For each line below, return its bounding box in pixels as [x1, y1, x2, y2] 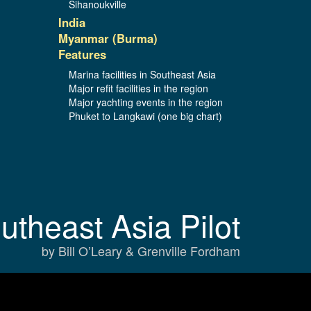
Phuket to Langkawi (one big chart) [68, 108, 222, 123]
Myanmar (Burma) [58, 29, 158, 47]
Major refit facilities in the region [68, 81, 208, 95]
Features [58, 45, 106, 62]
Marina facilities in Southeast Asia [68, 67, 216, 81]
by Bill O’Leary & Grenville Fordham [42, 241, 240, 260]
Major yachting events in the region [68, 94, 223, 109]
